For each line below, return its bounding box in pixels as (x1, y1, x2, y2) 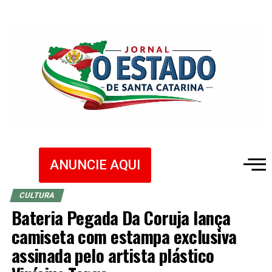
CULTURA (18, 190, 56, 200)
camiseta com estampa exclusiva (11, 223, 237, 249)
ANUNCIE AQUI (50, 157, 141, 172)
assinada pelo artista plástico (11, 242, 214, 268)
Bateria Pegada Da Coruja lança (11, 204, 231, 230)
